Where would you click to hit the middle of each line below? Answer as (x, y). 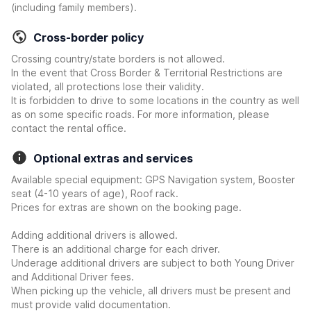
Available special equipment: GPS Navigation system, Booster (153, 179)
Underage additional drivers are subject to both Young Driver (153, 263)
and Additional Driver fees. (73, 277)
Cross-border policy (89, 37)
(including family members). (74, 7)
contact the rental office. (69, 128)
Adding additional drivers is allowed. (94, 235)
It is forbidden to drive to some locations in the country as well (155, 100)
